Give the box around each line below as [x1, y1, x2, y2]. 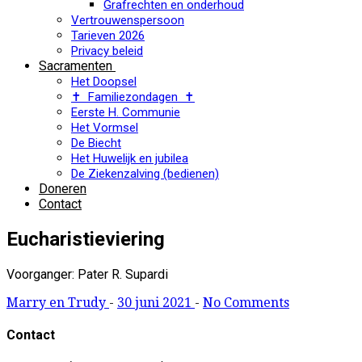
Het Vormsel [71, 120, 138, 135]
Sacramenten [39, 58, 112, 74]
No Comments [203, 294, 289, 310]
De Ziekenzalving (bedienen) [71, 166, 219, 181]
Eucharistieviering [6, 227, 165, 250]
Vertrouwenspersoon [71, 13, 184, 27]
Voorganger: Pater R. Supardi [6, 266, 168, 282]
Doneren [39, 181, 86, 196]
